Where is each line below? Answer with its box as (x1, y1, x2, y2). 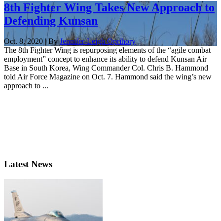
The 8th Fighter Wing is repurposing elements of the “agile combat (4, 46, 211, 55)
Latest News (4, 159, 52, 170)
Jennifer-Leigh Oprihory (60, 37, 136, 46)
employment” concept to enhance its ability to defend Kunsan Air (4, 55, 207, 64)
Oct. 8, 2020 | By (4, 37, 60, 46)
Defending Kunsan (4, 14, 98, 27)
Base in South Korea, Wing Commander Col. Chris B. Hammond (4, 64, 208, 73)
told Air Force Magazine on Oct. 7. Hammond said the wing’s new (4, 73, 212, 81)
